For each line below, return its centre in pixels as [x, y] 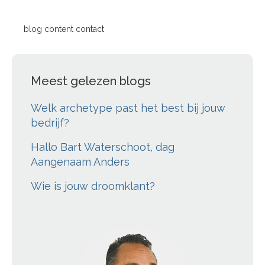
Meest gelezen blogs [91, 81]
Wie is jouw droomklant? [93, 186]
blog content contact [64, 29]
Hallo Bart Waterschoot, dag [103, 147]
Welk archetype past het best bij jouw [128, 108]
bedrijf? [50, 122]
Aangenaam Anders [80, 161]
